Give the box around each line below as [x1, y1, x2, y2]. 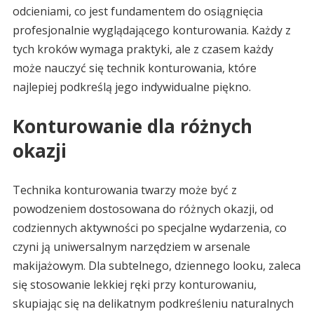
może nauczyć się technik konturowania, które [12, 60, 257, 76]
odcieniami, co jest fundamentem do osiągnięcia [12, 4, 263, 20]
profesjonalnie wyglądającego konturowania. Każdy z [12, 22, 291, 39]
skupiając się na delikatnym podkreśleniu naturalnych [12, 296, 294, 312]
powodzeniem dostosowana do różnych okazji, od [12, 201, 273, 217]
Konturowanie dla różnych [12, 114, 252, 139]
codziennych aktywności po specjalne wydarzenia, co [12, 220, 287, 236]
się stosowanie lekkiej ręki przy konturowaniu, [12, 277, 257, 293]
